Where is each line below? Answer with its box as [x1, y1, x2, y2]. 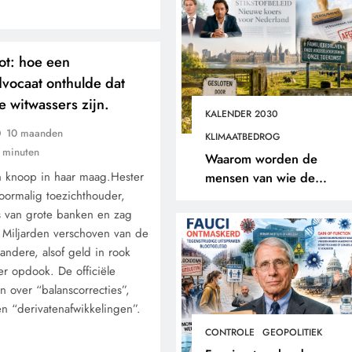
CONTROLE [204, 325, 255, 339]
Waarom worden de [204, 149, 317, 168]
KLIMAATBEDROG [204, 130, 280, 144]
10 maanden [6, 126, 64, 141]
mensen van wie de [204, 168, 315, 187]
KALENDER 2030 [204, 107, 278, 121]
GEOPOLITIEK [262, 325, 322, 339]
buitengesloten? [204, 206, 296, 225]
